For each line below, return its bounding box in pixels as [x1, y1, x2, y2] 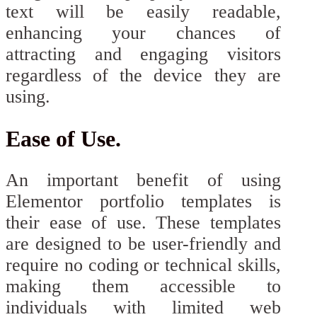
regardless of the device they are [6, 64, 281, 86]
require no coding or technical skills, [6, 255, 281, 276]
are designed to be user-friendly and [6, 234, 281, 255]
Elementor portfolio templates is [6, 191, 281, 212]
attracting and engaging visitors [6, 43, 281, 64]
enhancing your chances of [6, 22, 281, 43]
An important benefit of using [6, 170, 281, 191]
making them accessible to [6, 276, 281, 297]
